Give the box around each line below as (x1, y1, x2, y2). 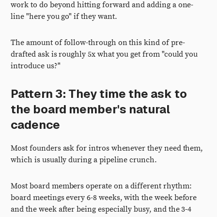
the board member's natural (11, 102, 170, 117)
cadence (11, 117, 61, 132)
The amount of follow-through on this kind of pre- (11, 38, 185, 47)
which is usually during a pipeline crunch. (11, 155, 157, 165)
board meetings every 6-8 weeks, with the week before (11, 193, 197, 202)
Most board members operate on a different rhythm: (11, 181, 192, 191)
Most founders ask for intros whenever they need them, (11, 143, 203, 153)
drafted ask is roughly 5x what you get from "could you (11, 49, 198, 59)
